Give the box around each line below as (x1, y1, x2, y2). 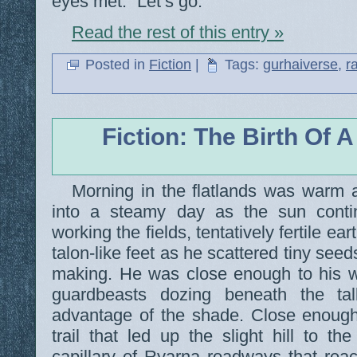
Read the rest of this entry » (72, 22, 284, 43)
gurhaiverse (263, 56, 338, 73)
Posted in (81, 56, 149, 73)
